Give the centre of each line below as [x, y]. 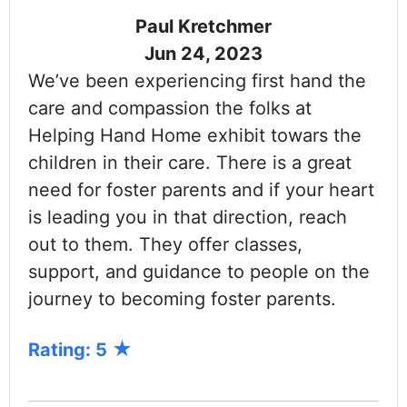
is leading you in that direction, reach [188, 218]
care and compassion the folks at [170, 109]
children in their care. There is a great [190, 163]
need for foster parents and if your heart [201, 190]
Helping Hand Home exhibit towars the [195, 136]
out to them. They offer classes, [165, 245]
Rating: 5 [70, 350]
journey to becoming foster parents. [182, 299]
